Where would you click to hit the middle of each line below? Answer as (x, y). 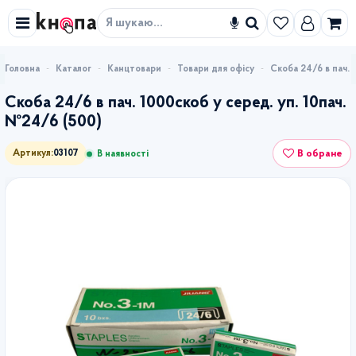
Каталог (74, 69)
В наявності (123, 154)
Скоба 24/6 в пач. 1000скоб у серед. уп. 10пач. (176, 103)
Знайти (273, 29)
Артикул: (33, 154)
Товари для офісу (216, 69)
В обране (320, 153)
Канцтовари (134, 69)
